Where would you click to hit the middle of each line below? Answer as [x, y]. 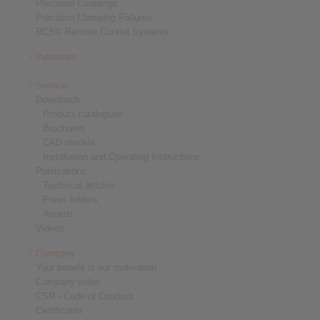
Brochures [64, 129]
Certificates [59, 311]
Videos [50, 229]
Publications [61, 171]
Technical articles [79, 186]
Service [51, 86]
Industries [56, 57]
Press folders [70, 200]
